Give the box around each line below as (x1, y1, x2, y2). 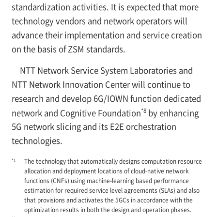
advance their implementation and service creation (11, 29, 202, 41)
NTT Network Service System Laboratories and (19, 64, 193, 76)
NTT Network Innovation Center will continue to (11, 78, 190, 90)
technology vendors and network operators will (11, 15, 187, 27)
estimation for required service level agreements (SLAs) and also (24, 186, 200, 195)
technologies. (11, 135, 62, 147)
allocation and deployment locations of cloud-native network (24, 167, 189, 175)
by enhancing (146, 107, 199, 119)
